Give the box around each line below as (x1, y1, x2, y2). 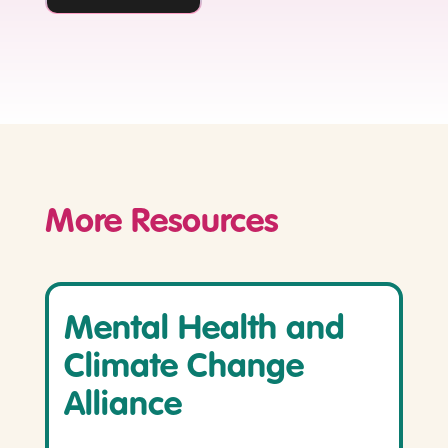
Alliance (63, 389, 182, 424)
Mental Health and (63, 313, 345, 348)
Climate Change (63, 351, 304, 386)
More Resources (44, 206, 278, 241)
